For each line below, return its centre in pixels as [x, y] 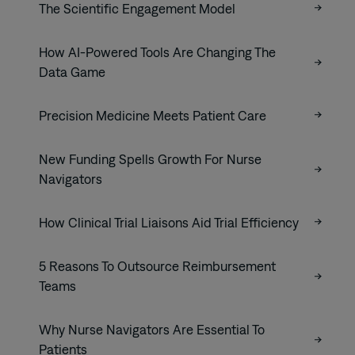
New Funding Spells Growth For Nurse [150, 159]
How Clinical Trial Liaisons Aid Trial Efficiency [170, 222]
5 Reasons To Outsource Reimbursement [157, 266]
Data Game [72, 72]
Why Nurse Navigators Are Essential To [152, 329]
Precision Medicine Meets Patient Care [153, 115]
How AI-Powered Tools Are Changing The [157, 52]
